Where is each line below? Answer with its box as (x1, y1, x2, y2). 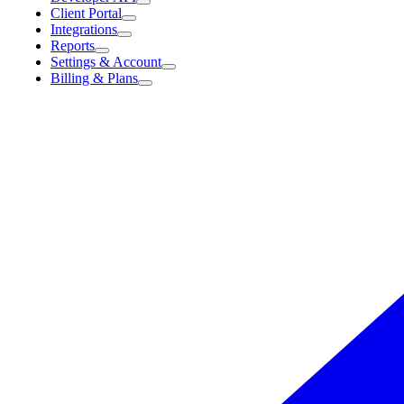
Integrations (50, 22, 117, 37)
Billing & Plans (50, 70, 138, 86)
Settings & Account (50, 54, 161, 69)
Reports (50, 38, 95, 53)
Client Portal (50, 5, 122, 21)
